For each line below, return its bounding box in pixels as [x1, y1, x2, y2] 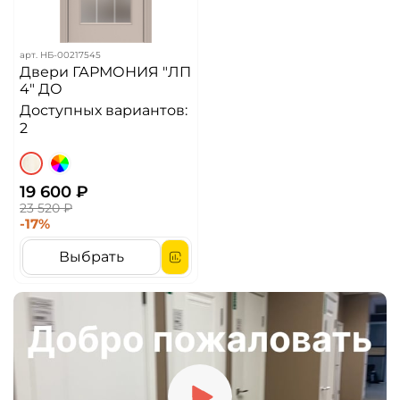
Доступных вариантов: [20, 101, 187, 119]
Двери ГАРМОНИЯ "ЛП [20, 62, 191, 80]
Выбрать [59, 247, 125, 265]
